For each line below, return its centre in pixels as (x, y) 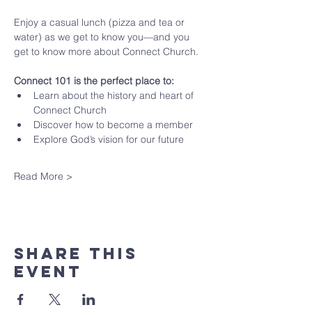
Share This (76, 253)
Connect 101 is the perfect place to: (94, 81)
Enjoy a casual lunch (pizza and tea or (101, 22)
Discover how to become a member (113, 125)
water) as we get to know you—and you (103, 37)
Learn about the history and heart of (115, 95)
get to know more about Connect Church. (106, 52)
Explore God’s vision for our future (109, 139)
